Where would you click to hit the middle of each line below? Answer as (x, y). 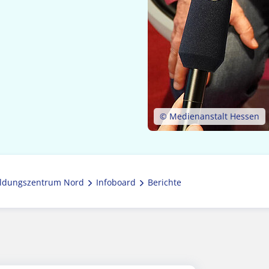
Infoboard (116, 182)
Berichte (165, 182)
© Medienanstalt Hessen (210, 116)
